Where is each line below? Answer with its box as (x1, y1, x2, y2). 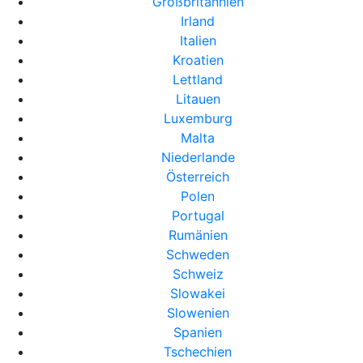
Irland (181, 13, 215, 29)
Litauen (175, 91, 220, 107)
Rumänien (168, 227, 228, 243)
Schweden (166, 246, 229, 263)
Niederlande (160, 149, 235, 165)
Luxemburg (163, 110, 233, 126)
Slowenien (166, 305, 229, 321)
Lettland (173, 71, 223, 88)
